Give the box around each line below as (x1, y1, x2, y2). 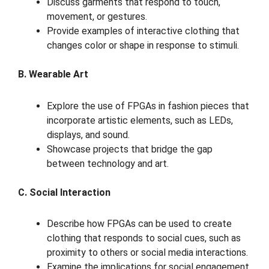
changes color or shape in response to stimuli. (47, 39, 239, 51)
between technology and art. (47, 157, 169, 169)
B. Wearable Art (18, 68, 88, 80)
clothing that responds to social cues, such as (47, 232, 241, 244)
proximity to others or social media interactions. (47, 247, 248, 259)
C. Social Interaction (18, 186, 110, 198)
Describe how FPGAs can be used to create (47, 218, 232, 230)
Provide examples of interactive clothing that (47, 25, 240, 37)
